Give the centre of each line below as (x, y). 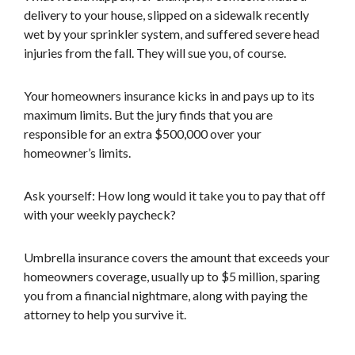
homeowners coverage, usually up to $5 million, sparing (172, 276)
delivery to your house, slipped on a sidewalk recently (166, 15)
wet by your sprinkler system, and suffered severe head (172, 34)
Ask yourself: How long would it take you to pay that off (175, 195)
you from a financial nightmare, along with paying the (166, 295)
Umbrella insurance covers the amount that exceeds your (177, 257)
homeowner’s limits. (77, 153)
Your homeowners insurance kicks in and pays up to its (169, 95)
